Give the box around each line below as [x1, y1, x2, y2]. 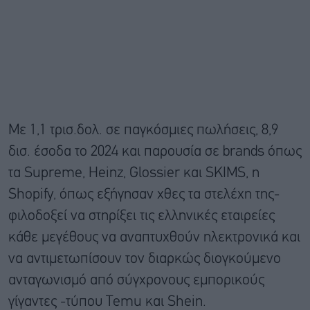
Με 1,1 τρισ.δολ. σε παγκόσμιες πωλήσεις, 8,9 [8, 123, 278, 137]
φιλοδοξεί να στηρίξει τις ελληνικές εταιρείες [8, 209, 275, 223]
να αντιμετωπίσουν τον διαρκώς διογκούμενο [8, 252, 281, 266]
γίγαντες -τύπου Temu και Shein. [8, 295, 206, 309]
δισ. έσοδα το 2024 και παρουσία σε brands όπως [8, 145, 302, 158]
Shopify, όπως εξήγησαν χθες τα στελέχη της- [8, 188, 280, 201]
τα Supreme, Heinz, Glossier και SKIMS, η [8, 166, 259, 180]
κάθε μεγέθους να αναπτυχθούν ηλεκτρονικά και [8, 230, 300, 244]
